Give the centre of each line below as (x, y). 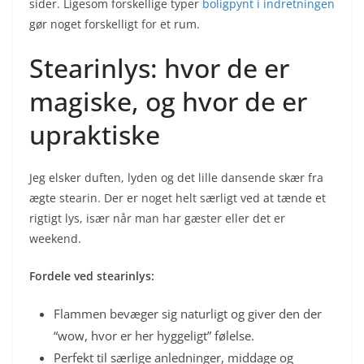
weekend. (55, 238)
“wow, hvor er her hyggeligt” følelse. (154, 335)
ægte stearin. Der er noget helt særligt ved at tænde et (178, 197)
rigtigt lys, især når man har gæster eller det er (157, 218)
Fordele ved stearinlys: (92, 275)
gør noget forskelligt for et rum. (115, 24)
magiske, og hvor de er (168, 101)
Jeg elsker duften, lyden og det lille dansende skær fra (176, 177)
